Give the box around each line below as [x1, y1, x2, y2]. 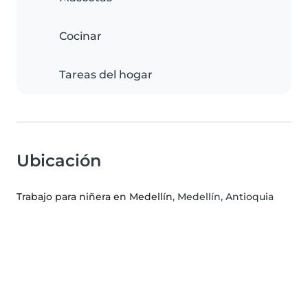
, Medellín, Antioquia [173, 190, 274, 203]
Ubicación [16, 151, 101, 171]
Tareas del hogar [59, 68, 153, 82]
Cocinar [59, 30, 102, 43]
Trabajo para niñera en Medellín [16, 190, 173, 203]
